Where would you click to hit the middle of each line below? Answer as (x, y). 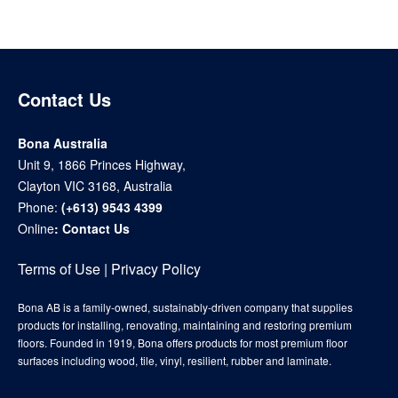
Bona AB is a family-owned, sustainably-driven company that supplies (185, 307)
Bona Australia (63, 143)
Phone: (40, 207)
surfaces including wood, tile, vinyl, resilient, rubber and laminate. (175, 360)
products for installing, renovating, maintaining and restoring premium (185, 325)
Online (36, 228)
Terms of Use (59, 269)
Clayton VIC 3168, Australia (95, 186)
